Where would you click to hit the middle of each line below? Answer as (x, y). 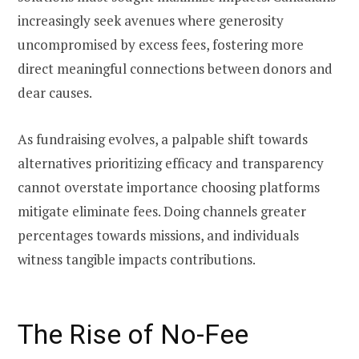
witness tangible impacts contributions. (137, 259)
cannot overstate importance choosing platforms (169, 187)
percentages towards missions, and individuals (158, 235)
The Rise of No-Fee (133, 335)
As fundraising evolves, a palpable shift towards (163, 139)
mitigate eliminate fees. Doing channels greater (162, 211)
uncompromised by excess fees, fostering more (161, 44)
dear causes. (55, 92)
